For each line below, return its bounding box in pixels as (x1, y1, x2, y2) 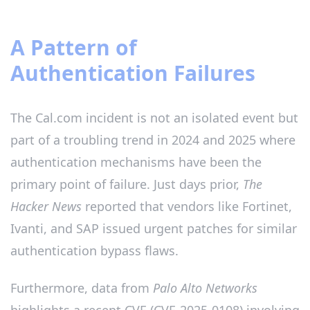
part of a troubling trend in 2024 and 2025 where (10, 131, 295, 149)
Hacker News (10, 198, 82, 215)
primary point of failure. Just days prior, (10, 176, 243, 193)
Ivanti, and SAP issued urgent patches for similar (10, 220, 297, 237)
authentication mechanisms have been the (10, 154, 262, 171)
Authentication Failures (10, 59, 255, 88)
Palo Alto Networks (153, 279, 257, 296)
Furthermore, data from (10, 279, 153, 296)
